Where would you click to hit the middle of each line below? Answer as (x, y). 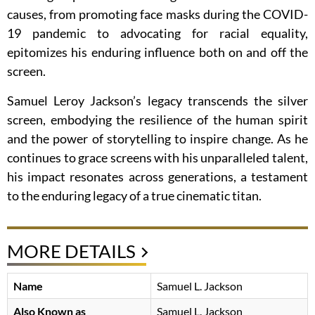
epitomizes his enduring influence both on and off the (157, 52)
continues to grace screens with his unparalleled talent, (157, 158)
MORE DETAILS (71, 251)
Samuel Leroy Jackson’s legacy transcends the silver (157, 101)
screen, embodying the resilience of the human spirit (157, 120)
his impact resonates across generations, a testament (157, 177)
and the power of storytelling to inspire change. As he (157, 139)
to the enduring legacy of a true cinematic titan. (134, 196)
